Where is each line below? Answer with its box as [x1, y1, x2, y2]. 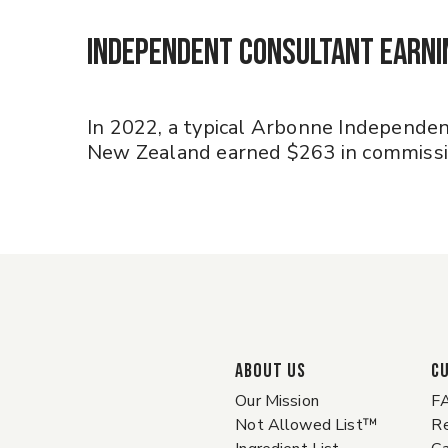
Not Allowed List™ [235, 414, 378, 436]
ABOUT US [235, 359, 307, 383]
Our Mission [235, 390, 319, 412]
